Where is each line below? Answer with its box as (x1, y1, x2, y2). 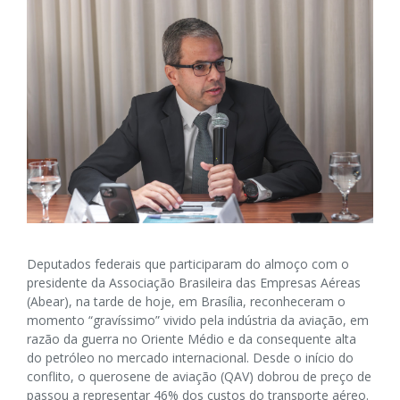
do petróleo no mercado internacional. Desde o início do (27, 348, 354, 366)
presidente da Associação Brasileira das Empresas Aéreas (27, 273, 361, 291)
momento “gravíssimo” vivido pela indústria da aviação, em (27, 311, 369, 329)
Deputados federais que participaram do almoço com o (27, 254, 349, 272)
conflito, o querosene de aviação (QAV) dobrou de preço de (27, 367, 371, 385)
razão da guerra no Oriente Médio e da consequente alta (27, 329, 356, 347)
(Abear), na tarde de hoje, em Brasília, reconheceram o (27, 292, 346, 310)
